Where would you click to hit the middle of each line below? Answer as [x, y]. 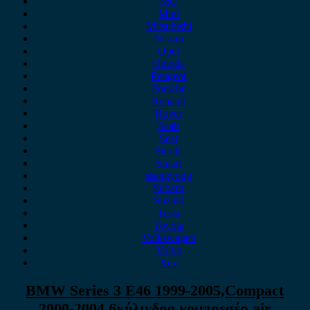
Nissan [169, 38]
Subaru [169, 188]
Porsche [168, 88]
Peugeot [169, 76]
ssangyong [169, 175]
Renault [169, 101]
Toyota [168, 225]
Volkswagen [168, 238]
